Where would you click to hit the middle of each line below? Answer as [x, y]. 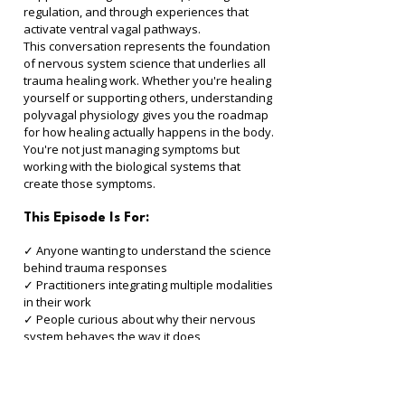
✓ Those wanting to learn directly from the [140, 353]
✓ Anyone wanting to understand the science [149, 250]
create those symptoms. [89, 184]
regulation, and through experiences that [137, 12]
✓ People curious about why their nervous [141, 319]
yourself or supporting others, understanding [149, 98]
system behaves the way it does [113, 336]
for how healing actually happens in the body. [150, 132]
